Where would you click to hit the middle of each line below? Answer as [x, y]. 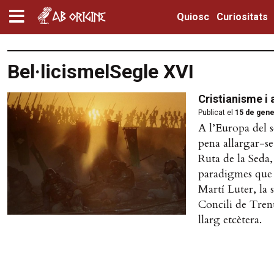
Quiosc [193, 17]
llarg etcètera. [230, 220]
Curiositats [242, 17]
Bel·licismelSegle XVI [101, 72]
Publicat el [216, 113]
